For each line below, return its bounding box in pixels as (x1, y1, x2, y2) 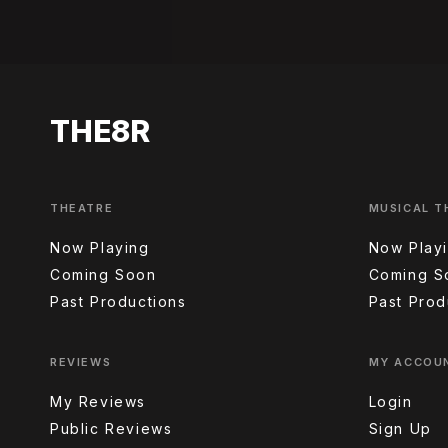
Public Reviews (50, 419, 173, 437)
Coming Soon (50, 265, 157, 283)
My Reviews (50, 392, 146, 410)
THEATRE (50, 200, 114, 215)
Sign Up (368, 419, 432, 437)
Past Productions (50, 292, 187, 310)
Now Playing (50, 238, 150, 256)
